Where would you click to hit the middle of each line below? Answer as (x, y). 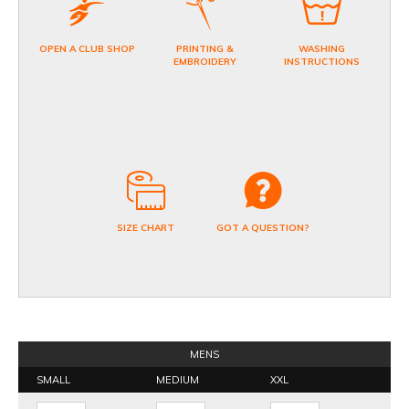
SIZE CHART (146, 228)
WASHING (322, 49)
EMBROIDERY (204, 62)
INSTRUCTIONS (322, 62)
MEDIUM (178, 380)
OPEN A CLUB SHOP (87, 49)
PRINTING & (204, 49)
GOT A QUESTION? (263, 228)
